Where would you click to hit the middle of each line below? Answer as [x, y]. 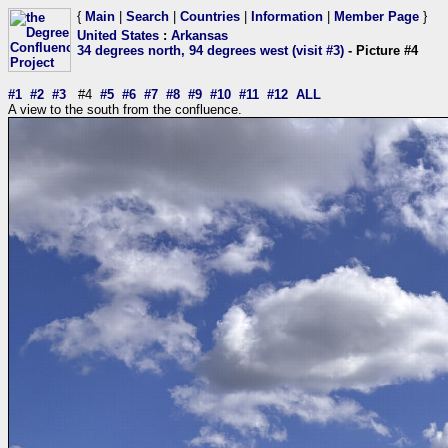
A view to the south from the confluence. [125, 109]
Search [147, 16]
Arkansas [199, 35]
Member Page [376, 16]
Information [287, 16]
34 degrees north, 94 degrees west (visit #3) [210, 50]
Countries [210, 16]
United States [118, 35]
